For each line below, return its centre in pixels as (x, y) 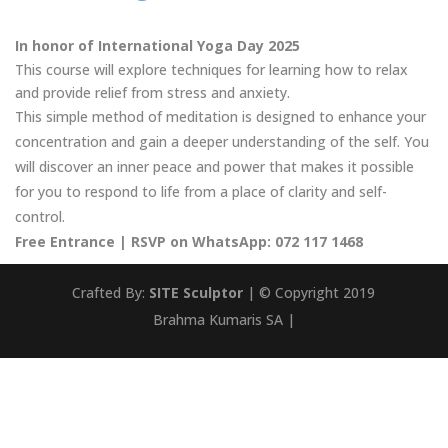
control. (40, 216)
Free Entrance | (73, 241)
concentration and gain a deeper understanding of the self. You (222, 141)
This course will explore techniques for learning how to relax (211, 69)
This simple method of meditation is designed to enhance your (220, 116)
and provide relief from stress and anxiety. (152, 92)
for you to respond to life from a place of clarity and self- (201, 191)
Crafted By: (111, 292)
